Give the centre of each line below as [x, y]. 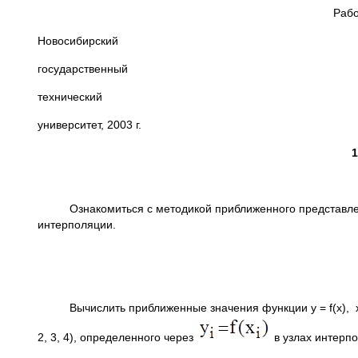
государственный [83, 69]
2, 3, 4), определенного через [117, 337]
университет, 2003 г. [89, 125]
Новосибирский [78, 41]
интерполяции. [77, 225]
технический [70, 97]
